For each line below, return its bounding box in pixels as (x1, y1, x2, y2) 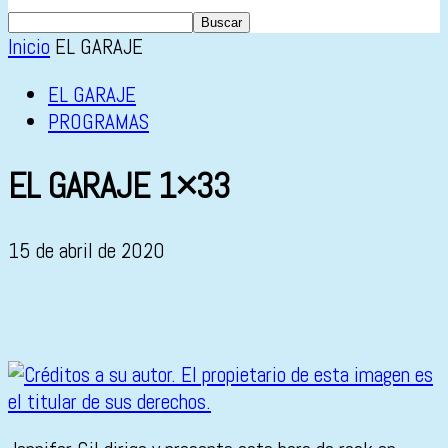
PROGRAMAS (48, 108, 149, 135)
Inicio (8, 33, 50, 60)
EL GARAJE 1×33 (8, 164, 230, 209)
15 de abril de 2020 (8, 237, 165, 265)
